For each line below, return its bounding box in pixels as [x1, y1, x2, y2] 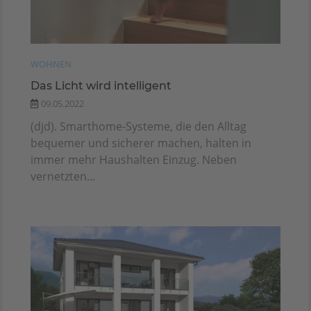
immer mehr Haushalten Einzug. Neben [31, 151, 237, 167]
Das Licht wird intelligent [31, 78, 171, 92]
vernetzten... [31, 168, 95, 184]
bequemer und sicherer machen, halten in [31, 135, 251, 151]
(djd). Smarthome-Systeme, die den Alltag [31, 118, 246, 134]
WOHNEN [31, 57, 72, 70]
